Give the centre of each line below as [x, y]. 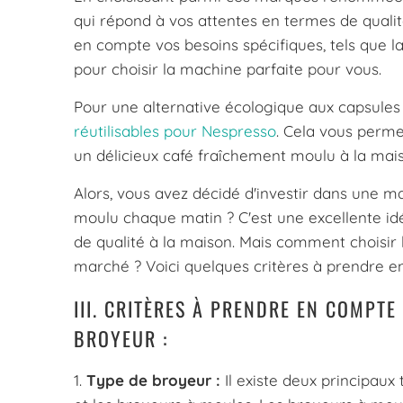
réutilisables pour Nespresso [175, 130]
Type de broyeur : [153, 381]
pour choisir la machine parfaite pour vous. [228, 68]
